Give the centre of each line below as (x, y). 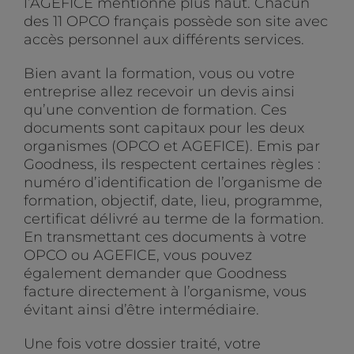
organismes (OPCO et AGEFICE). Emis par (172, 147)
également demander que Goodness (155, 274)
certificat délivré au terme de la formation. (174, 219)
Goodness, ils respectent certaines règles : (172, 165)
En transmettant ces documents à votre (165, 237)
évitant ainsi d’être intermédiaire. (141, 310)
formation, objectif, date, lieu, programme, (173, 201)
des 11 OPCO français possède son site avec (176, 22)
